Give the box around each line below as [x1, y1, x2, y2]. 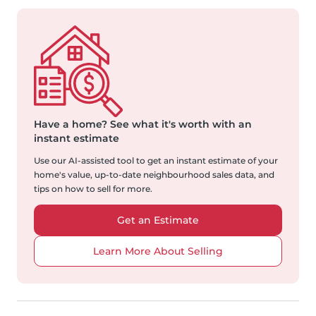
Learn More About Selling [93, 245, 223, 258]
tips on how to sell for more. [34, 183, 152, 195]
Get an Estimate [117, 214, 199, 227]
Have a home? [34, 118, 107, 131]
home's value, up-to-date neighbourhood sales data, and [34, 169, 274, 181]
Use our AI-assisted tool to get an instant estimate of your [34, 155, 278, 166]
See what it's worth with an [107, 118, 252, 131]
